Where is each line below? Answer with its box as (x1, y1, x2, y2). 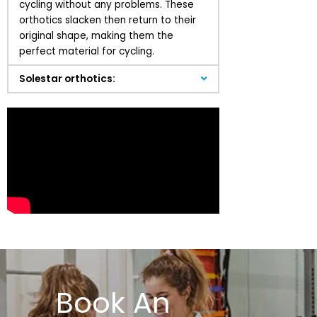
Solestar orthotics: (19, 72, 115, 86)
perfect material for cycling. (19, 45, 157, 59)
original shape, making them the (19, 29, 173, 43)
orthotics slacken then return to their (19, 13, 196, 28)
